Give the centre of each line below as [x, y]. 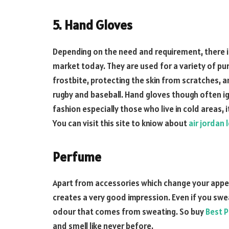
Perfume [77, 157]
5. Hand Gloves [93, 25]
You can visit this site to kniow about [121, 123]
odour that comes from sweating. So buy [129, 212]
